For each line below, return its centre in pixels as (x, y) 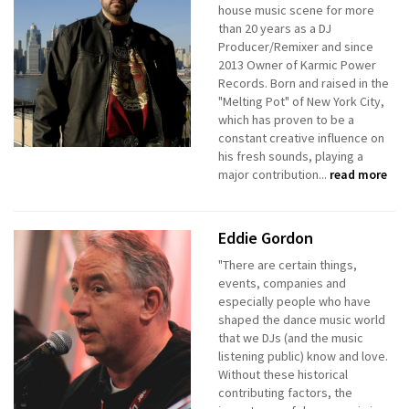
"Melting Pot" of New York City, (301, 102)
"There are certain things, (288, 265)
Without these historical (283, 375)
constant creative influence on (301, 138)
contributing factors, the (285, 393)
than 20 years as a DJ (275, 29)
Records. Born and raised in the (304, 84)
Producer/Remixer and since (296, 47)
